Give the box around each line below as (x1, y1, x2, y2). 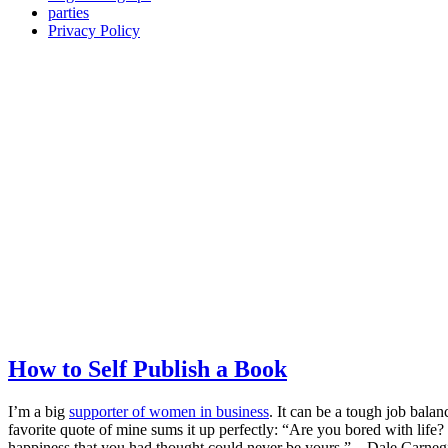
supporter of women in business (69, 402, 269, 420)
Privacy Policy (48, 22, 140, 39)
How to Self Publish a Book (8, 355, 287, 382)
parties (48, 4, 89, 21)
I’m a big (8, 402, 69, 420)
